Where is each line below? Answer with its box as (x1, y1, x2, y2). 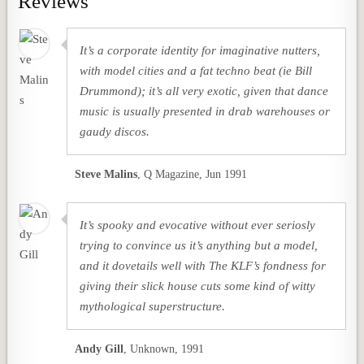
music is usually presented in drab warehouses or (80, 105, 331, 118)
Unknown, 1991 (130, 342, 205, 355)
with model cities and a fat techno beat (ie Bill (80, 64, 313, 77)
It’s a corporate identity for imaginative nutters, (80, 44, 321, 57)
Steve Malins (75, 168, 138, 180)
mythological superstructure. (80, 299, 226, 313)
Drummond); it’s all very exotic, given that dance (80, 84, 329, 97)
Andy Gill (75, 342, 124, 355)
